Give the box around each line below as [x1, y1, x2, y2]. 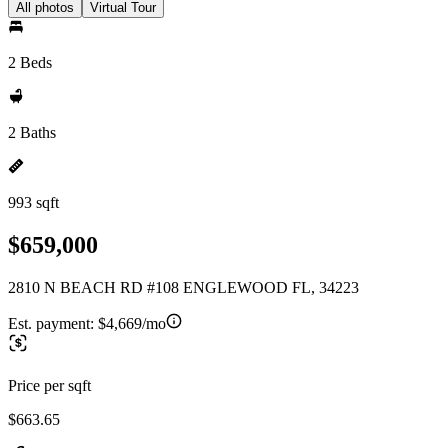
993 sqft [8, 194, 59, 211]
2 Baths [8, 124, 56, 141]
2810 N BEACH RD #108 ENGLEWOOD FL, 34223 [8, 278, 359, 296]
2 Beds [8, 54, 52, 71]
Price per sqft [8, 376, 91, 394]
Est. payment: [8, 314, 98, 332]
